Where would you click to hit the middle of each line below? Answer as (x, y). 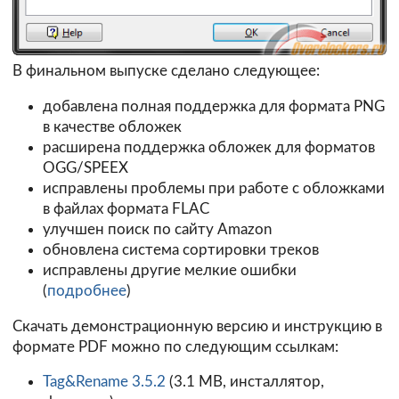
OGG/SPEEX (85, 167)
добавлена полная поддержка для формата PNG (213, 106)
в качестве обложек (112, 126)
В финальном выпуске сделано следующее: (166, 71)
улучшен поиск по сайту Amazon (157, 229)
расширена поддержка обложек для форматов (208, 147)
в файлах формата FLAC (126, 208)
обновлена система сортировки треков (180, 249)
